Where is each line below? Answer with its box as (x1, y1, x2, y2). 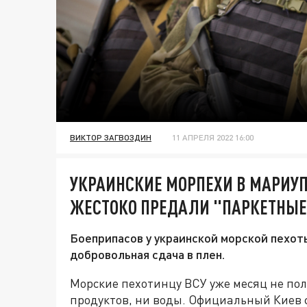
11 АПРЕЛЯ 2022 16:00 (172, 132, 254, 143)
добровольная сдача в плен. (70, 247, 225, 262)
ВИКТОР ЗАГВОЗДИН (70, 132, 151, 143)
